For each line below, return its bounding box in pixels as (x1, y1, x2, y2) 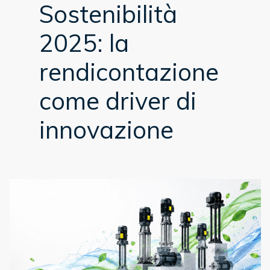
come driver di (39, 86, 196, 116)
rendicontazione (39, 57, 219, 87)
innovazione (39, 115, 174, 145)
